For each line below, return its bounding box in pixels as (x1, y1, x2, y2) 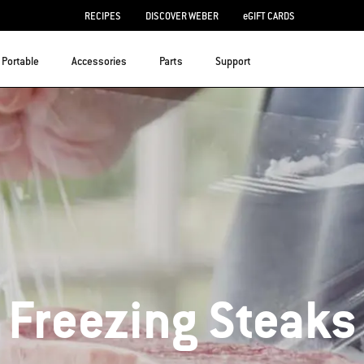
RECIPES (84, 9, 121, 23)
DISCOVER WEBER (145, 9, 219, 23)
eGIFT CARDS (242, 9, 295, 23)
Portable (2, 54, 39, 68)
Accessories (71, 54, 127, 68)
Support (215, 54, 251, 68)
